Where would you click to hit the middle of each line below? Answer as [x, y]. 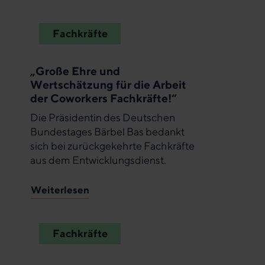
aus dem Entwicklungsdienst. [98, 160]
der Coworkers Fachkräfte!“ [104, 98]
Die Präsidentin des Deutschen [103, 117]
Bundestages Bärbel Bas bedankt [107, 131]
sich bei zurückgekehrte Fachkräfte [112, 146]
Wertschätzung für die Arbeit [108, 84]
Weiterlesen [60, 190]
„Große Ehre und [75, 70]
